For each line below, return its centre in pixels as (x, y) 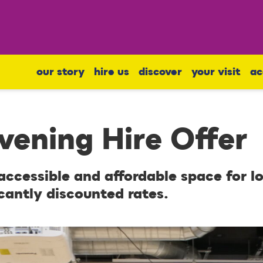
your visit (216, 72)
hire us (112, 72)
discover (160, 72)
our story (60, 72)
